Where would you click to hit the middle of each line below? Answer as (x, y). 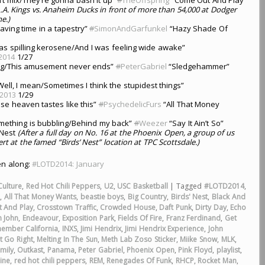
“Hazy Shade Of (198, 28)
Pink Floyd (195, 250)
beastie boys (102, 197)
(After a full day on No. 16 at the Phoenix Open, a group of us (126, 132)
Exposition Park (88, 218)
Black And (229, 197)
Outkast (30, 250)
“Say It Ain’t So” (195, 123)
